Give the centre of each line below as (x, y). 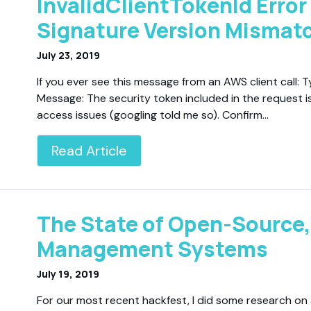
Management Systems (153, 249)
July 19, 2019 (68, 274)
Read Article (90, 150)
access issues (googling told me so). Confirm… (153, 115)
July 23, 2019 (69, 55)
